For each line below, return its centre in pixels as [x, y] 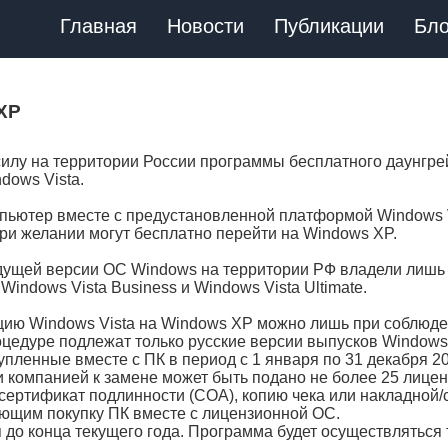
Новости [205, 26]
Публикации [329, 26]
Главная [98, 26]
